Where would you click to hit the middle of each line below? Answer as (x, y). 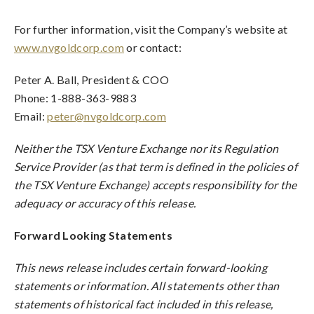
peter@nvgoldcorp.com (107, 116)
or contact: (153, 47)
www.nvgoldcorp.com (69, 47)
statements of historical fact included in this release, (144, 304)
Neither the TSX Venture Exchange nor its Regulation (146, 148)
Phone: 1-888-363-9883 (75, 98)
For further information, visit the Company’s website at (151, 29)
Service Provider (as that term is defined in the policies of (156, 166)
